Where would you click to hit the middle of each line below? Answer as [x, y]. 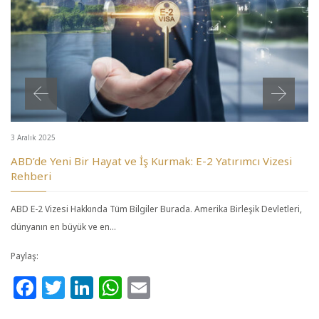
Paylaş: [25, 256]
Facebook [89, 288]
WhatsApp [177, 288]
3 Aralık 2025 [33, 137]
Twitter [103, 288]
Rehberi [31, 176]
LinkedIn [141, 288]
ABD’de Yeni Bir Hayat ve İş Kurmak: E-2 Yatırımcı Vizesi [151, 161]
